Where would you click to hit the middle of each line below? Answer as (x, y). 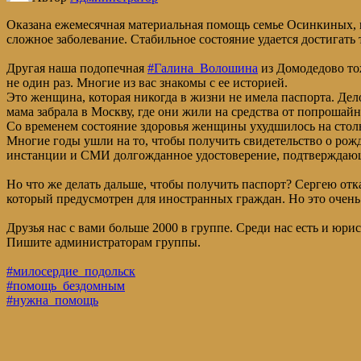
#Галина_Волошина (203, 68)
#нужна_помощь (52, 301)
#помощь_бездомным (66, 286)
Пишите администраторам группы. (104, 243)
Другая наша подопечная (77, 68)
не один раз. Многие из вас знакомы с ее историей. (147, 83)
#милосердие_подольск (71, 272)
